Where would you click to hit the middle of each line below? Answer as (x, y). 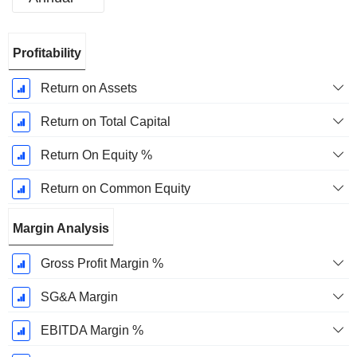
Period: (34, 62)
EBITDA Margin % (92, 331)
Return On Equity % (96, 155)
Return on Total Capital (105, 122)
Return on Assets (88, 88)
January (34, 80)
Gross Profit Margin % (102, 264)
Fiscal (34, 45)
